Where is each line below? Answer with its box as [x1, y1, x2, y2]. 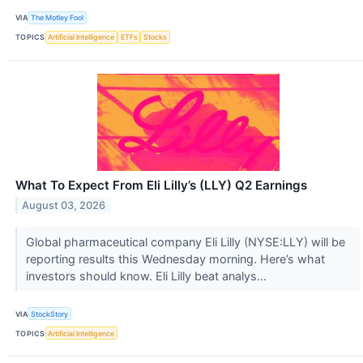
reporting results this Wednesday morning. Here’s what [25, 251, 325, 266]
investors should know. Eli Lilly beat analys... [25, 268, 270, 283]
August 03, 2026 [22, 199, 106, 211]
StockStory [31, 309, 69, 318]
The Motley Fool [31, 13, 84, 23]
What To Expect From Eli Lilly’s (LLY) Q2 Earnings [15, 177, 307, 193]
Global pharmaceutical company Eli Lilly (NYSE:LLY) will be [25, 234, 345, 249]
